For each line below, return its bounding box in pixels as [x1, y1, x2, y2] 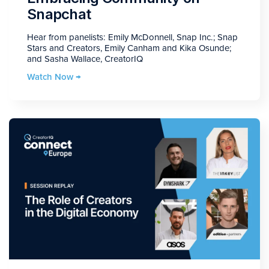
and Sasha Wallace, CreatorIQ [27, 53, 143, 65]
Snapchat [27, 5, 91, 23]
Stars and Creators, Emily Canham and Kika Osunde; [27, 43, 231, 54]
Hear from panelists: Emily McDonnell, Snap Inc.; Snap [27, 32, 238, 43]
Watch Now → [27, 71, 81, 83]
